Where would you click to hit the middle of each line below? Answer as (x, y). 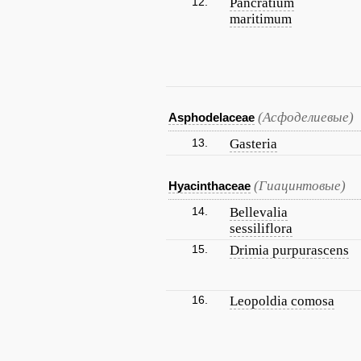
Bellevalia (259, 212)
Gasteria (253, 144)
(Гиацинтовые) (300, 186)
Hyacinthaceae (210, 186)
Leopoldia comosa (282, 301)
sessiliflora (261, 228)
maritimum (261, 19)
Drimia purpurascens (289, 250)
